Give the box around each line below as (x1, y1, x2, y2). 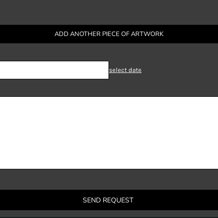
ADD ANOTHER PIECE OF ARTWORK (54, 30, 163, 38)
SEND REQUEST (82, 196, 133, 205)
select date (109, 66, 142, 73)
